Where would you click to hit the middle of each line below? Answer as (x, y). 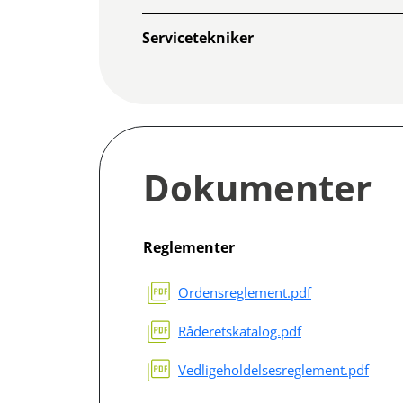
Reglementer (189, 247)
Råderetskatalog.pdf (240, 331)
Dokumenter (257, 187)
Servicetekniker (198, 37)
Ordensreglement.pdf (245, 292)
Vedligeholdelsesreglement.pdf (273, 369)
